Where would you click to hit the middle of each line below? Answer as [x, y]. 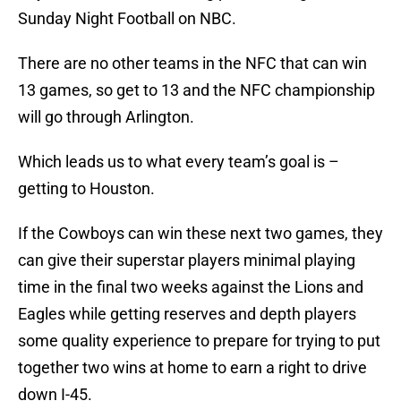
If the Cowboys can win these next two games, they [200, 234]
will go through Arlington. [106, 117]
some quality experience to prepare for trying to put [199, 341]
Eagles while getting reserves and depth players [187, 314]
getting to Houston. [86, 189]
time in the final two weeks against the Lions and [191, 287]
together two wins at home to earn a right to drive [192, 368]
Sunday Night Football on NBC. [127, 19]
